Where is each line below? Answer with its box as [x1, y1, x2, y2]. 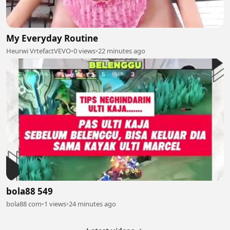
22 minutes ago [98, 46, 145, 55]
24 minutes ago [69, 199, 116, 209]
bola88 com [6, 199, 42, 209]
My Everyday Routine [6, 32, 98, 44]
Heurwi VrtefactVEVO [6, 46, 71, 55]
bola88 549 [6, 185, 53, 198]
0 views [73, 46, 95, 55]
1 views [44, 199, 66, 209]
